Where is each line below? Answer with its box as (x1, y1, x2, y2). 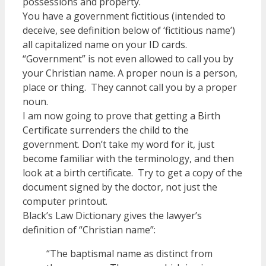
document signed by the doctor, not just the (23, 180, 217, 194)
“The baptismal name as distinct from (46, 247, 213, 261)
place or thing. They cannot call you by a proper (23, 81, 237, 94)
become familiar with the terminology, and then (23, 152, 234, 166)
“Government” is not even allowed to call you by (23, 52, 233, 66)
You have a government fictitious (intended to (23, 9, 226, 23)
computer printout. (23, 195, 107, 208)
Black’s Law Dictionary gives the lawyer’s (23, 209, 202, 223)
